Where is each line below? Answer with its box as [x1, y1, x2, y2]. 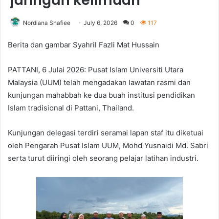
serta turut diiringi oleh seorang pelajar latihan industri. [8, 153, 198, 163]
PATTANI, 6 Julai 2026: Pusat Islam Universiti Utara [8, 65, 183, 74]
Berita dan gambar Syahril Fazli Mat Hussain [8, 40, 159, 49]
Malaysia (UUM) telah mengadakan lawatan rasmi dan [8, 77, 191, 87]
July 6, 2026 [84, 19, 117, 26]
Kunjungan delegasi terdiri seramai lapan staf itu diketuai [8, 128, 203, 137]
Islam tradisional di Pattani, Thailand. [8, 103, 134, 112]
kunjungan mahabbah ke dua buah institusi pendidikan [8, 90, 195, 100]
